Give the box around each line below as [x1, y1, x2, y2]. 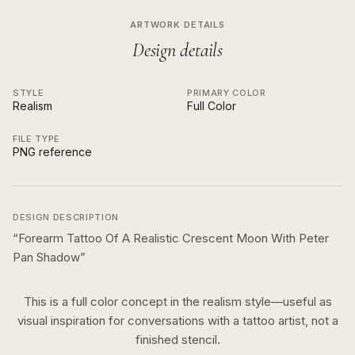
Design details [132, 39, 223, 62]
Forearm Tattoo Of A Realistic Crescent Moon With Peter [18, 231, 329, 246]
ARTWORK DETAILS [129, 19, 226, 30]
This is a [23, 294, 71, 309]
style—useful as [241, 294, 332, 309]
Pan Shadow [13, 250, 80, 265]
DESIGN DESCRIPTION [13, 212, 119, 223]
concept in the [117, 294, 200, 309]
